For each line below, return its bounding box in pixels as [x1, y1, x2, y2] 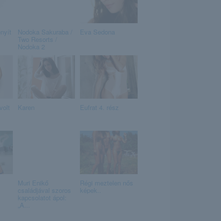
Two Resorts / [17, 35, 57, 44]
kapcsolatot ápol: [17, 193, 67, 202]
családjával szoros [17, 185, 71, 195]
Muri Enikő [17, 178, 48, 187]
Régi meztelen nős [80, 178, 133, 187]
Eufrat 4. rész [80, 103, 119, 112]
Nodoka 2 [17, 42, 45, 51]
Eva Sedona [80, 27, 115, 37]
